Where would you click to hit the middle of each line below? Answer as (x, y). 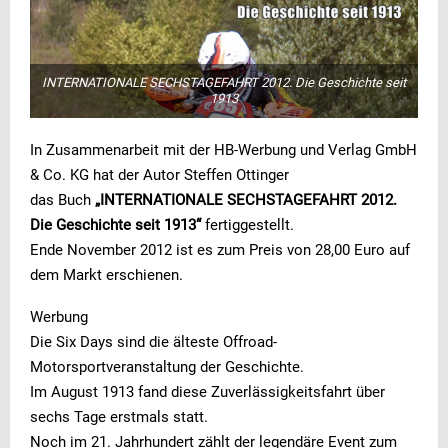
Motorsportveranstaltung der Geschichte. (167, 366)
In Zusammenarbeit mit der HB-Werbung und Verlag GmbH (223, 149)
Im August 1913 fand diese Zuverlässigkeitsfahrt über (207, 391)
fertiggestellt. (247, 224)
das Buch (62, 199)
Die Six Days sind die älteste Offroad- (153, 341)
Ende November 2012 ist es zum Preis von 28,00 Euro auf (220, 249)
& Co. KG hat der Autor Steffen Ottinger (159, 174)
